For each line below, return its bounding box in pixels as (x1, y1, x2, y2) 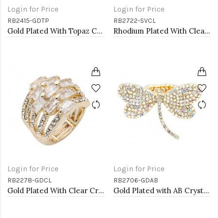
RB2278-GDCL (7, 176, 52, 184)
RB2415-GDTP (7, 17, 49, 25)
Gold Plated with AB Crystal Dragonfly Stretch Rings (203, 186, 209, 195)
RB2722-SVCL (113, 17, 156, 25)
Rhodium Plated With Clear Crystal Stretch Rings (204, 26, 210, 36)
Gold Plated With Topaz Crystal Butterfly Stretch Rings (97, 26, 103, 36)
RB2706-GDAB (113, 176, 158, 184)
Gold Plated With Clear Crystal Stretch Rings (98, 186, 104, 195)
